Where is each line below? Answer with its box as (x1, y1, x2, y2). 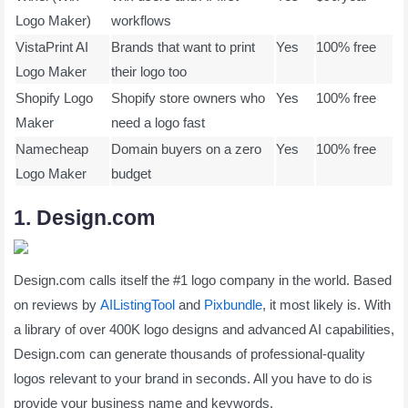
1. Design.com (14, 206, 155, 229)
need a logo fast (111, 114, 205, 130)
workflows (111, 12, 171, 28)
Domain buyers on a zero (111, 140, 261, 157)
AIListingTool (100, 296, 175, 312)
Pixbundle (204, 296, 262, 312)
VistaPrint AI (15, 38, 88, 55)
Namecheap (15, 140, 88, 157)
